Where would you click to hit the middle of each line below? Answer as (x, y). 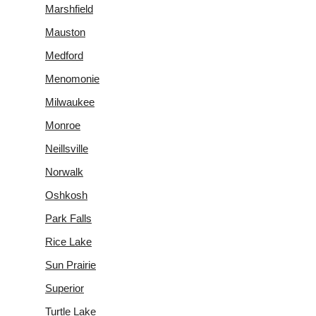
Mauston (65, 32)
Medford (64, 55)
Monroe (63, 125)
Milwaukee (70, 102)
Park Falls (68, 218)
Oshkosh (66, 195)
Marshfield (69, 8)
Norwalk (64, 171)
